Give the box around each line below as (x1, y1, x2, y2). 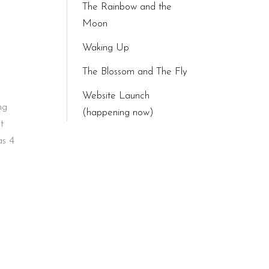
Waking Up (82, 43, 129, 53)
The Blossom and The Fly (82, 67, 187, 77)
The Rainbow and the (82, 2, 172, 12)
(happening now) (82, 107, 154, 118)
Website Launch (82, 91, 150, 101)
